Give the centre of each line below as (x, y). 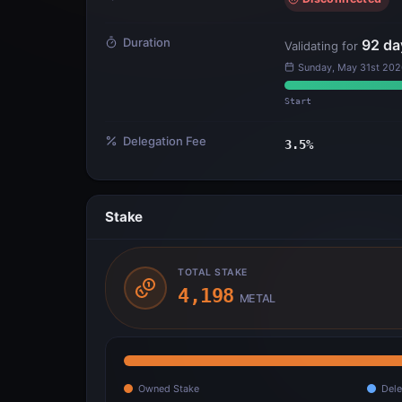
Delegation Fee (165, 140)
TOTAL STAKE (213, 272)
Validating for (323, 45)
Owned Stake (169, 388)
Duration (147, 42)
